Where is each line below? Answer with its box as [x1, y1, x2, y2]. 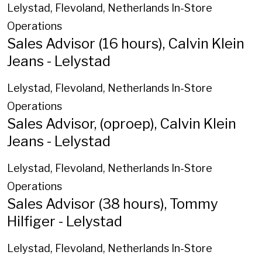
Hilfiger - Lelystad [7, 212, 122, 230]
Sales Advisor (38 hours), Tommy [7, 195, 218, 212]
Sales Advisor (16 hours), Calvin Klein [7, 35, 244, 52]
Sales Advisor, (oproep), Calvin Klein [7, 115, 236, 132]
